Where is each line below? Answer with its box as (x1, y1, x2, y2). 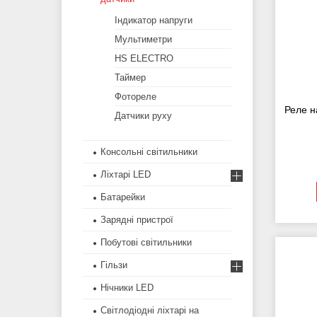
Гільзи (100, 260, 127, 271)
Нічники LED (100, 282, 154, 294)
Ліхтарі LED (100, 169, 151, 180)
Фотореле (115, 91, 156, 103)
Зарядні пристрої (100, 214, 173, 226)
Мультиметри (115, 34, 172, 45)
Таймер (115, 72, 146, 83)
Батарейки (100, 192, 145, 203)
